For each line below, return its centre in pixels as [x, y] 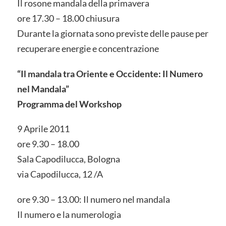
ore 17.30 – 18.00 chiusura [68, 18]
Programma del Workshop [69, 104]
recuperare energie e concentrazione [88, 48]
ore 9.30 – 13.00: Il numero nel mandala [93, 200]
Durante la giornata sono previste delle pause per [112, 33]
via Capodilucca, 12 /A [60, 174]
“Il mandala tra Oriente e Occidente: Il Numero [110, 73]
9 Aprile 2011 [43, 129]
